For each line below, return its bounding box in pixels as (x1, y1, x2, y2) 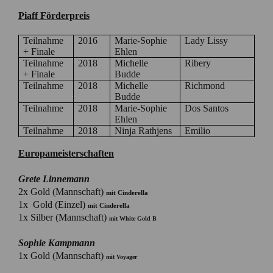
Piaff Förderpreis (18, 10, 90, 21)
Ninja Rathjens (115, 125, 172, 136)
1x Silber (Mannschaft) (18, 211, 109, 222)
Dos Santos (185, 102, 229, 113)
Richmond (185, 80, 225, 91)
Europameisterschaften (18, 147, 114, 158)
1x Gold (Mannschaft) (18, 250, 106, 261)
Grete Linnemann (18, 173, 90, 184)
